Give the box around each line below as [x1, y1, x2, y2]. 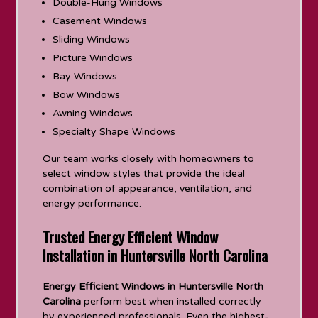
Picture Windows [53, 51, 133, 64]
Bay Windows [53, 70, 118, 82]
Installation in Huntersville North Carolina [43, 243, 268, 266]
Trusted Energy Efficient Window [43, 225, 219, 248]
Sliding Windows [53, 33, 131, 45]
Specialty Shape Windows [53, 125, 176, 138]
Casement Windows [53, 14, 148, 27]
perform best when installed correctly [81, 295, 262, 307]
